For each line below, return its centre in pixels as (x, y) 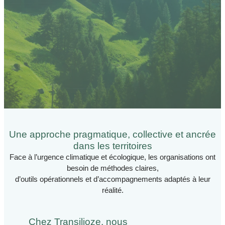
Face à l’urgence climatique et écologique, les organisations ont (113, 157)
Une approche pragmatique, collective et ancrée (113, 134)
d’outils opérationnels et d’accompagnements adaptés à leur (113, 179)
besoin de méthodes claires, (113, 168)
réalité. (113, 190)
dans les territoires (113, 146)
